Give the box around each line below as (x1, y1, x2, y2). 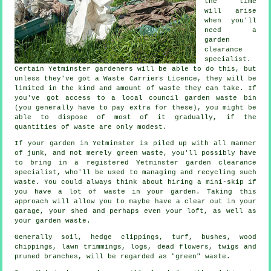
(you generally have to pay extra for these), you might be (15, 104, 256, 112)
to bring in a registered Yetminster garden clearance (15, 159, 256, 167)
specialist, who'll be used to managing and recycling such (15, 169, 256, 177)
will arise (204, 7, 256, 15)
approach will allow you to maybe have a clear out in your (15, 198, 256, 206)
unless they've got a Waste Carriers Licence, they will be (15, 75, 256, 83)
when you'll (204, 17, 256, 25)
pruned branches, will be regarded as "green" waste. (15, 253, 231, 261)
